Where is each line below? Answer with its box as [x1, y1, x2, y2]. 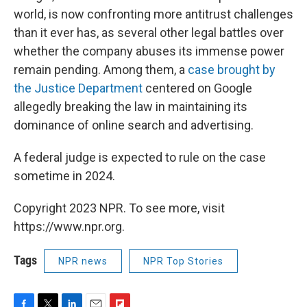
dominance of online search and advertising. [14, 117, 254, 132]
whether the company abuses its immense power [14, 43, 284, 58]
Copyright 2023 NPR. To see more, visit [14, 200, 225, 215]
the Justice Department [14, 80, 143, 95]
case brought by [188, 62, 275, 77]
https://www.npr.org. [14, 219, 125, 234]
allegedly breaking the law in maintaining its [14, 99, 247, 114]
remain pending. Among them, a [14, 62, 188, 77]
